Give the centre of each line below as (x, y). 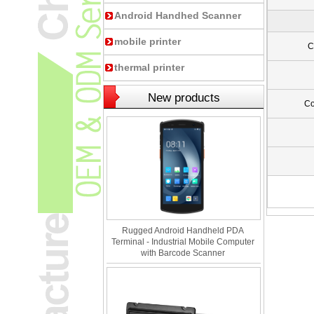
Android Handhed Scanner (178, 15)
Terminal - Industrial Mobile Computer (183, 242)
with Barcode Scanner (183, 253)
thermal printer (149, 67)
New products (184, 98)
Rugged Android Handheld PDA (183, 231)
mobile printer (148, 41)
